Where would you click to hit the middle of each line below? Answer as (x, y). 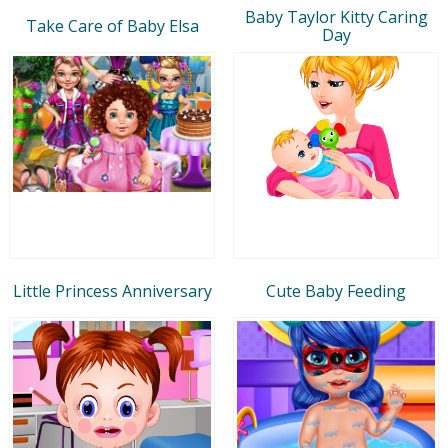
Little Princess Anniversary (112, 290)
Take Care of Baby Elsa (112, 25)
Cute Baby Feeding (336, 290)
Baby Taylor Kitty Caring (336, 16)
